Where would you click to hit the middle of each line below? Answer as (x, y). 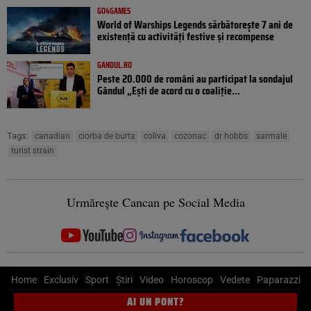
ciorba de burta (107, 136)
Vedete (235, 280)
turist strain (33, 151)
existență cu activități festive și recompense (186, 37)
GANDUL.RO (115, 65)
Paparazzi (278, 280)
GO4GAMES (114, 11)
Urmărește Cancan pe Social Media (155, 202)
